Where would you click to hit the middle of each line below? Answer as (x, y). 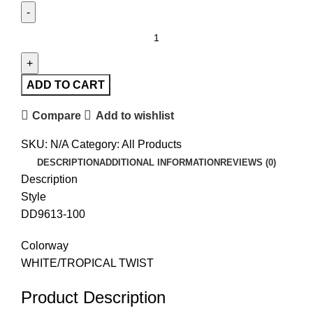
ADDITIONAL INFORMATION (160, 163)
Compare (57, 115)
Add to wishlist (134, 115)
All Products (152, 145)
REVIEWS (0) (248, 163)
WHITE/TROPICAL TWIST (87, 263)
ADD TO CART (66, 85)
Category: (95, 145)
